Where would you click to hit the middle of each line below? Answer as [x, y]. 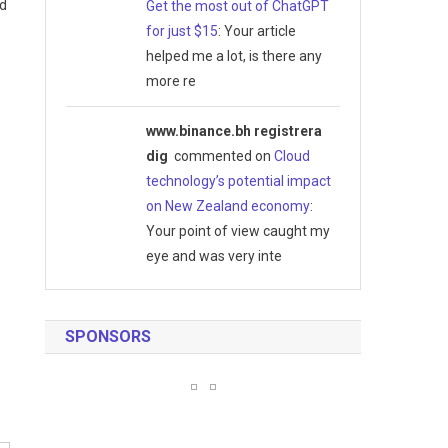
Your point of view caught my [237, 230]
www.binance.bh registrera [233, 130]
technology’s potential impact [238, 180]
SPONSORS [108, 336]
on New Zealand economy [227, 205]
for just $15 [181, 30]
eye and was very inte [213, 255]
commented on [220, 155]
